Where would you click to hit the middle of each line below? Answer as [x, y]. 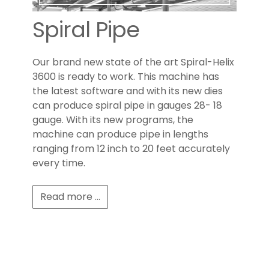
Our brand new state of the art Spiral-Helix [133, 62]
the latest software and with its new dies [128, 91]
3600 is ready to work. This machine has [126, 77]
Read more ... [70, 197]
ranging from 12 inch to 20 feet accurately [131, 149]
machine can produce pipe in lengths [120, 134]
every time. [59, 163]
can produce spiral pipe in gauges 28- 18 [127, 106]
